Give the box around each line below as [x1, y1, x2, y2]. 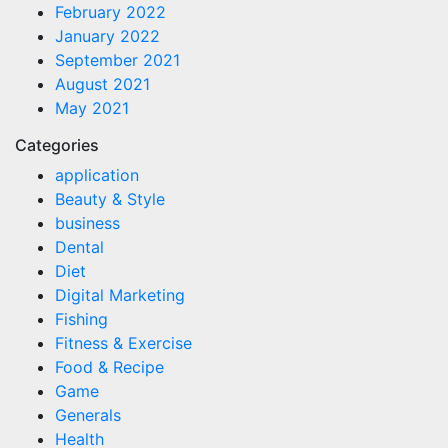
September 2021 [55, 50, 180, 70]
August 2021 [55, 74, 150, 94]
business [55, 213, 120, 233]
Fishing [55, 309, 108, 329]
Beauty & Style [55, 189, 165, 209]
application [55, 165, 139, 185]
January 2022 [55, 26, 160, 46]
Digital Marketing [55, 285, 185, 305]
